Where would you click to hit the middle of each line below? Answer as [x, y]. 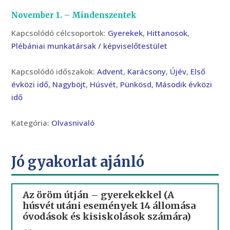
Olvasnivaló [73, 123]
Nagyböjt [69, 84]
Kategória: [32, 123]
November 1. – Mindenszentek [74, 15]
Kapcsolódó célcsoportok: [60, 33]
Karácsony [147, 71]
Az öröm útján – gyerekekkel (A [99, 195]
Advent [110, 71]
